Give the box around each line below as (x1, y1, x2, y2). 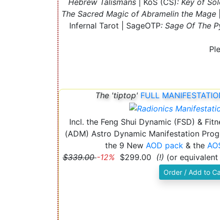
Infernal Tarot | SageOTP (69, 20, 161, 30)
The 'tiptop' (95, 90, 140, 100)
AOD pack (146, 140, 183, 150)
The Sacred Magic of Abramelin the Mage (61, 8, 216, 19)
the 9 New (105, 140, 146, 150)
